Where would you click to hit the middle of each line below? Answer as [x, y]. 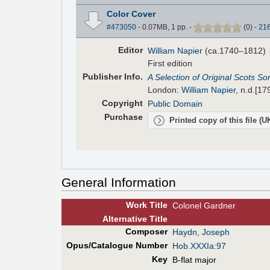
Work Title [146, 205]
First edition [170, 63]
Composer [146, 232]
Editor [130, 50]
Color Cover [131, 14]
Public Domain [175, 103]
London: [165, 89]
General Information [119, 182]
